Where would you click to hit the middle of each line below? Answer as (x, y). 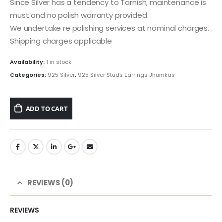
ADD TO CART (47, 108)
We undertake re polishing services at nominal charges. (110, 28)
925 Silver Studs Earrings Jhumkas (126, 75)
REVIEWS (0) (50, 182)
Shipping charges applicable (61, 41)
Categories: (29, 75)
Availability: (28, 62)
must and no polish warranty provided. (79, 15)
